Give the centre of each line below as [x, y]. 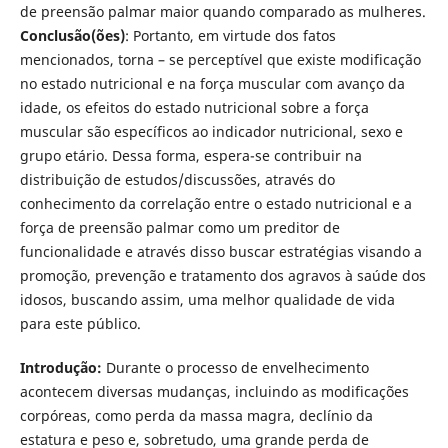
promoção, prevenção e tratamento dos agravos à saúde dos [222, 275]
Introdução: [62, 367]
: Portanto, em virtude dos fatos [230, 35]
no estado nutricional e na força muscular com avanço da [212, 83]
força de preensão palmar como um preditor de [179, 227]
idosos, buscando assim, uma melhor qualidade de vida [207, 299]
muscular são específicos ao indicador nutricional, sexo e [211, 131]
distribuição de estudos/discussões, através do [177, 179]
